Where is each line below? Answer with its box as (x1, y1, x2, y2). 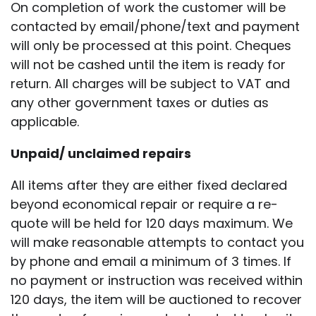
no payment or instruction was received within (11, 271, 303, 289)
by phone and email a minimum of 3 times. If (11, 252, 291, 270)
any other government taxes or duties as (11, 93, 269, 111)
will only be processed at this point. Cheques (11, 36, 291, 54)
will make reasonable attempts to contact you (11, 233, 304, 251)
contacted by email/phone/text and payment (11, 17, 300, 35)
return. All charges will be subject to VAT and (11, 74, 290, 92)
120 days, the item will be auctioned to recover (11, 290, 302, 308)
